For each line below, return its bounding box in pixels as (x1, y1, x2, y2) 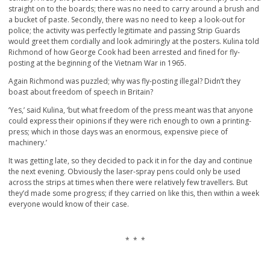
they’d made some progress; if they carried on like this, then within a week (8, 188, 259, 199)
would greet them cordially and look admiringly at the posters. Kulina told (8, 36, 259, 47)
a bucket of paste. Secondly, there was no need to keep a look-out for (8, 14, 245, 25)
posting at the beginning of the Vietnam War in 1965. (8, 58, 186, 69)
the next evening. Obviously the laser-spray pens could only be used (8, 166, 240, 177)
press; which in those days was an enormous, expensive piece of (8, 127, 228, 137)
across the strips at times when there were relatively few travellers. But (8, 177, 248, 188)
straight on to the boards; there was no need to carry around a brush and (8, 4, 259, 14)
